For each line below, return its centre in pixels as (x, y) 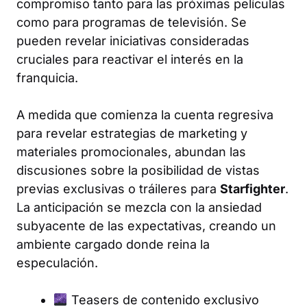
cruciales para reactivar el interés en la (130, 59)
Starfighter (253, 189)
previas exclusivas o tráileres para (118, 189)
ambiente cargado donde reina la (113, 244)
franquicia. (47, 78)
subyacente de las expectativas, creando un (146, 226)
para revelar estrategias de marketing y (132, 133)
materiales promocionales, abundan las (131, 152)
